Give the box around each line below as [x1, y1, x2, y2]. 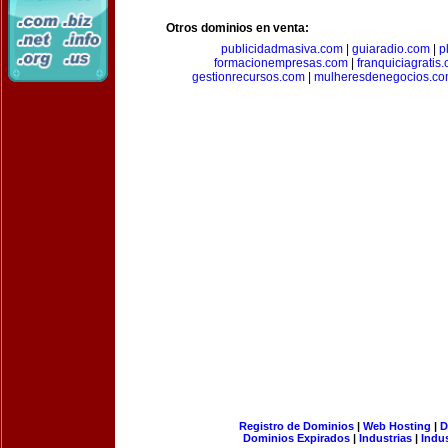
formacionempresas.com [213, 56, 348, 70]
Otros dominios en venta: [166, 21, 309, 35]
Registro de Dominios [238, 420, 354, 432]
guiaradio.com [352, 42, 430, 56]
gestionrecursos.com [191, 70, 305, 84]
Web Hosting [362, 420, 431, 432]
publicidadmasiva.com [221, 42, 343, 56]
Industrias [359, 432, 412, 444]
